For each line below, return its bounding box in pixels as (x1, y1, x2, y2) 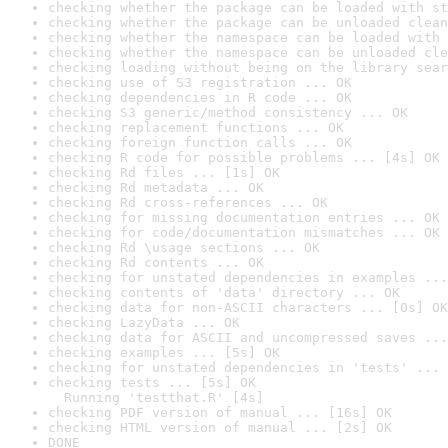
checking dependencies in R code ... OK (48, 90, 352, 105)
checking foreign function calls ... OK (48, 135, 352, 150)
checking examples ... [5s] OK (48, 345, 280, 360)
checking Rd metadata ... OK (48, 180, 264, 195)
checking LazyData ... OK (48, 315, 240, 330)
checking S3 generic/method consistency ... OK (48, 105, 408, 120)
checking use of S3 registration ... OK (48, 75, 352, 90)
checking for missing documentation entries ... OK (48, 210, 440, 225)
